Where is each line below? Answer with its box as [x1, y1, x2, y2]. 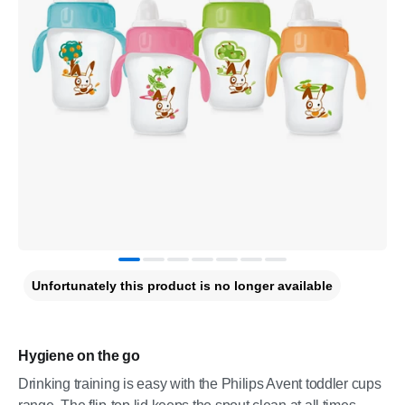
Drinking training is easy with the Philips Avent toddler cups [18, 376, 381, 391]
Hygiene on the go [18, 348, 140, 363]
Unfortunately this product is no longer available [32, 278, 333, 293]
